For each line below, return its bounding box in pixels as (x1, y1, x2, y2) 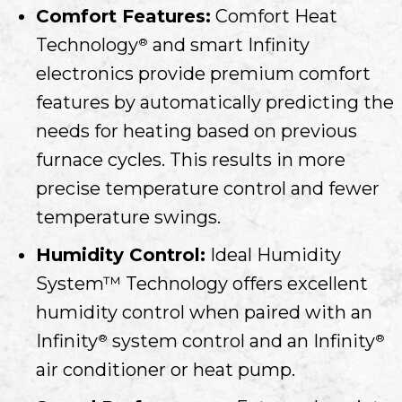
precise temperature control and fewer (36, 177, 380, 199)
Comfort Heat (211, 4, 337, 27)
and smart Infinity (148, 33, 310, 56)
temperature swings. (36, 205, 221, 228)
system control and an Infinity (108, 329, 375, 352)
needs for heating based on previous (36, 119, 357, 142)
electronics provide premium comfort (36, 62, 371, 84)
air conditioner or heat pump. (36, 358, 295, 380)
